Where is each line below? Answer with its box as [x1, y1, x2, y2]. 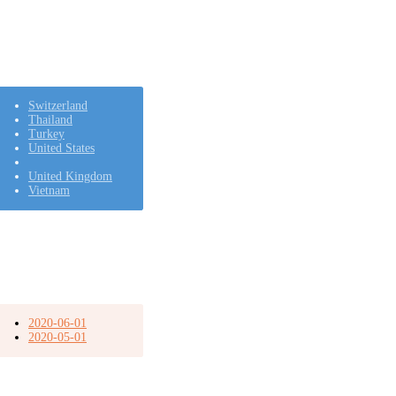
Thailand [27, 112, 72, 126]
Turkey [27, 126, 65, 141]
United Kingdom [27, 169, 112, 183]
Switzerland [27, 98, 88, 112]
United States [27, 141, 95, 155]
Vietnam [27, 183, 70, 197]
